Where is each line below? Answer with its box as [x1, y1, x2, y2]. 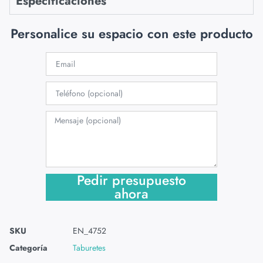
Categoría [9, 242, 48, 254]
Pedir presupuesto [77, 170, 186, 191]
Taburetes [73, 242, 106, 254]
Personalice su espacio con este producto [10, 24, 253, 43]
